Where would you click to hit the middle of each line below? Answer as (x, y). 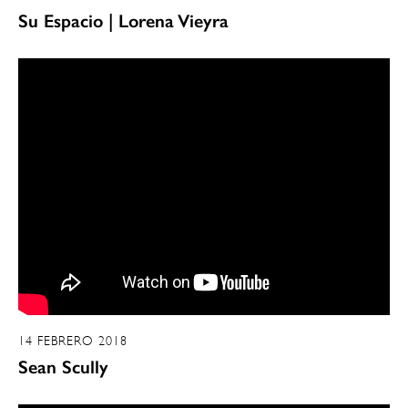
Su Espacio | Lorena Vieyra (123, 21)
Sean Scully (63, 367)
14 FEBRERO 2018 (73, 340)
